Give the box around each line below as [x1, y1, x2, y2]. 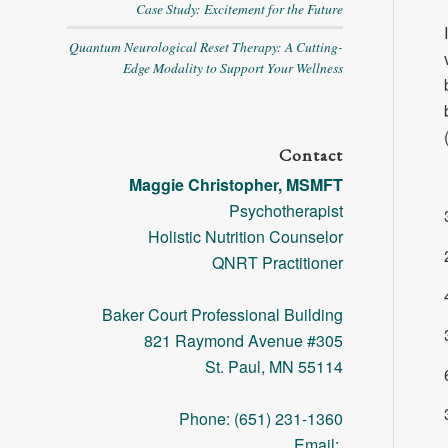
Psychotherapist [228, 199, 343, 222]
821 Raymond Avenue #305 [143, 329, 343, 352]
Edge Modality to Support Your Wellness [122, 58, 343, 77]
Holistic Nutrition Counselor [147, 225, 343, 248]
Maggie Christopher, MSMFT [128, 173, 343, 196]
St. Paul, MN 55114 [204, 355, 343, 378]
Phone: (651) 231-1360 [178, 407, 343, 430]
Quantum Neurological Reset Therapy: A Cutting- [68, 37, 343, 56]
